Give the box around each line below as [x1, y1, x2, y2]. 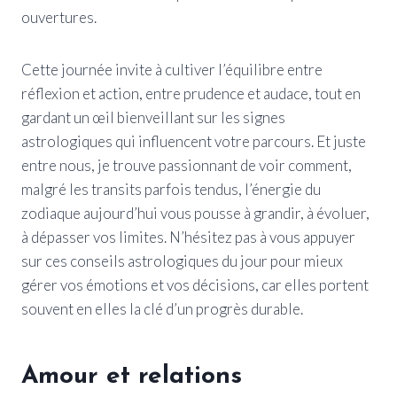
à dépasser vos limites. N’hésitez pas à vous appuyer [21, 227, 355, 246]
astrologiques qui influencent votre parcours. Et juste [21, 131, 366, 151]
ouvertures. [21, 7, 97, 27]
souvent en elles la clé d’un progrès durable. [21, 299, 303, 318]
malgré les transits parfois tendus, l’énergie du [21, 179, 321, 198]
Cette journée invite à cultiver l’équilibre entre [21, 59, 323, 79]
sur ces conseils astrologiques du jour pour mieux [21, 251, 343, 270]
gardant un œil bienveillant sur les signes [21, 107, 285, 127]
